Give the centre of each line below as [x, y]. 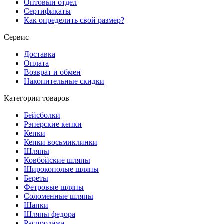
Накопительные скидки [64, 81]
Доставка [40, 54]
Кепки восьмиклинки [61, 142]
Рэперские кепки [53, 124]
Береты [36, 178]
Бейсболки [42, 115]
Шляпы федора [50, 214]
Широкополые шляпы [61, 169]
